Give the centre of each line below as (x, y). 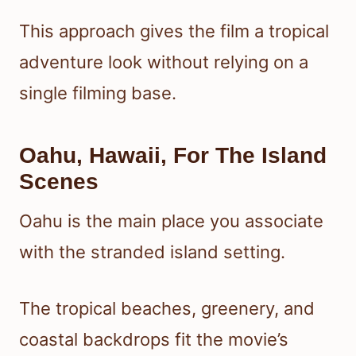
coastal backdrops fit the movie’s (154, 339)
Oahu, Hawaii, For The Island (173, 155)
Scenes (59, 181)
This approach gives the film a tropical (174, 31)
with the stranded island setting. (152, 252)
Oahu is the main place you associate (171, 221)
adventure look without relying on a (164, 62)
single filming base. (98, 93)
